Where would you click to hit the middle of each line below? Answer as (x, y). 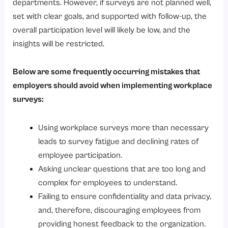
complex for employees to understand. (107, 183)
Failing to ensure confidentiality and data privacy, (124, 197)
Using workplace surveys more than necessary (123, 128)
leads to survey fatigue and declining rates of (118, 142)
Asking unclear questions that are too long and (122, 169)
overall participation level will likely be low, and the (102, 30)
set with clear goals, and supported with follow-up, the (110, 16)
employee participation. (80, 156)
